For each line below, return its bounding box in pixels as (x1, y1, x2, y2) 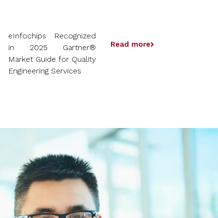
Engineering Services (8, 66, 81, 76)
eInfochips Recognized (8, 31, 96, 41)
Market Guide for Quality (8, 54, 96, 64)
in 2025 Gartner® (8, 43, 96, 53)
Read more (110, 40, 151, 49)
